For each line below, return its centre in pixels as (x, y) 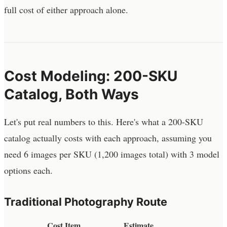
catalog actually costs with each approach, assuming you (108, 138)
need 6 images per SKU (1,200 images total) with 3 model (112, 154)
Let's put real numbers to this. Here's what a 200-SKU (104, 121)
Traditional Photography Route (86, 201)
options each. (28, 170)
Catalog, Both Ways (71, 94)
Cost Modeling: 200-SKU (91, 76)
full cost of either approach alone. (66, 9)
